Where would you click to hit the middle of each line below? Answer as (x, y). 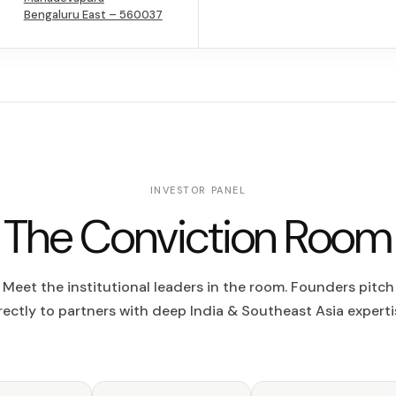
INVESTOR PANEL (198, 190)
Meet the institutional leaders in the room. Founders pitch (198, 287)
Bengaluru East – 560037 (93, 15)
